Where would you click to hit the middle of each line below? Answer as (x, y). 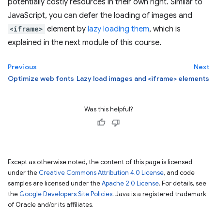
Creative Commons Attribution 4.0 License (101, 173)
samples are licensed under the (55, 183)
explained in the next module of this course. (85, 43)
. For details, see (183, 183)
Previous (22, 67)
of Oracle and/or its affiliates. (51, 205)
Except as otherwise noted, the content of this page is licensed (100, 162)
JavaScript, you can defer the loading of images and (100, 15)
